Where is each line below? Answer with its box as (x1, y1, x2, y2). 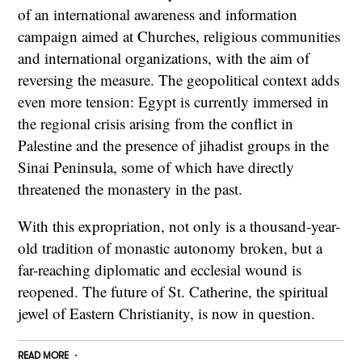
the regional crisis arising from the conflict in (18, 113, 294, 134)
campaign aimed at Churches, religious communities (18, 26, 341, 47)
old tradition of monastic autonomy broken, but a (18, 238, 323, 259)
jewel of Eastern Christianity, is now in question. (18, 303, 316, 324)
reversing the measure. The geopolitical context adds (18, 69, 340, 90)
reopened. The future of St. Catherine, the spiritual (18, 281, 329, 302)
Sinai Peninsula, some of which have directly (18, 157, 295, 178)
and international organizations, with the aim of (18, 48, 310, 69)
